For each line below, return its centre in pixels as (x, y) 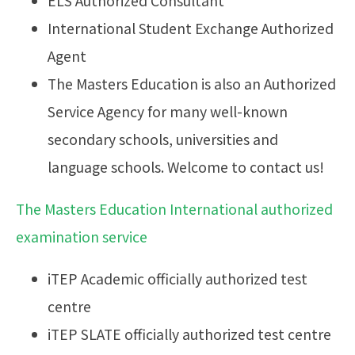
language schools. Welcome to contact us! (186, 167)
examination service (82, 237)
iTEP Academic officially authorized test (177, 278)
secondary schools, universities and (163, 139)
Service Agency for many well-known (168, 112)
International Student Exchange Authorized (191, 29)
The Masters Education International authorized (174, 209)
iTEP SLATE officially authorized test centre (189, 334)
